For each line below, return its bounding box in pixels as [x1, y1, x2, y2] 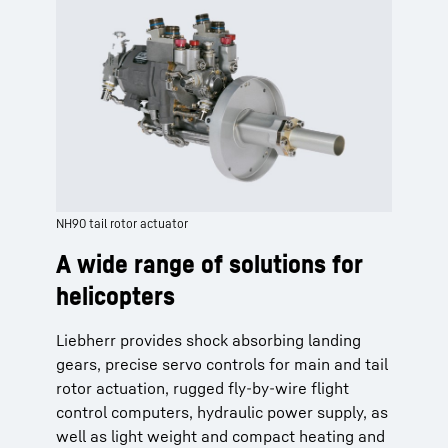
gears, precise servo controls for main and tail [56, 354, 388, 374]
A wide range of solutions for [56, 248, 362, 279]
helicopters [56, 280, 175, 311]
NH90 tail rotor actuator [56, 216, 188, 231]
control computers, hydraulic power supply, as [56, 402, 388, 422]
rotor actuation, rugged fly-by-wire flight [56, 378, 349, 398]
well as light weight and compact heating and [56, 426, 385, 446]
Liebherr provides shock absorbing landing [56, 330, 361, 350]
